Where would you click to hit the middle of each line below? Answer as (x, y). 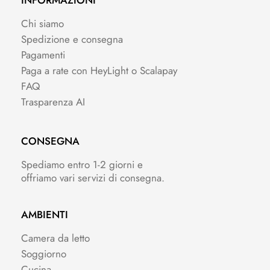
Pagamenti (43, 55)
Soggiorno (44, 254)
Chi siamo (42, 24)
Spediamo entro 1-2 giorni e (82, 165)
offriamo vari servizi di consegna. (93, 178)
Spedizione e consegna (72, 39)
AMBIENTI (45, 215)
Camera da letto (55, 238)
